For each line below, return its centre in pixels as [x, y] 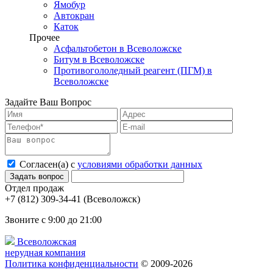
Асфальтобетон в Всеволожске [118, 49]
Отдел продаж [34, 188]
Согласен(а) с [48, 165]
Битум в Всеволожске [99, 60]
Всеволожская [47, 242]
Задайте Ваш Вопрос [48, 102]
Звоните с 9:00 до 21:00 [53, 220]
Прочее [44, 38]
